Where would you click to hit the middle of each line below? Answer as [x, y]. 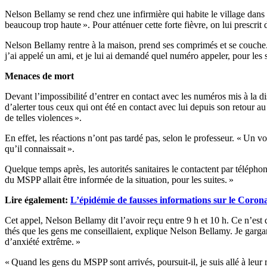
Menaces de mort [39, 76]
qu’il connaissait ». [40, 149]
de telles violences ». [43, 118]
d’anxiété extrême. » [43, 242]
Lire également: [38, 200]
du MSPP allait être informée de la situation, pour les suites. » [119, 180]
